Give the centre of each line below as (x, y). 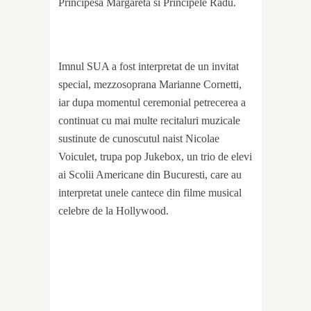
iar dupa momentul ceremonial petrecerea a (152, 102)
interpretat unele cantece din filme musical (150, 192)
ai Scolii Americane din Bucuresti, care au (150, 174)
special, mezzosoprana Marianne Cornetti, (150, 84)
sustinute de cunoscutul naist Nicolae (139, 138)
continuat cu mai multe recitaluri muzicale (149, 120)
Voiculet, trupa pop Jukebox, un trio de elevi (155, 156)
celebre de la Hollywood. (114, 210)
